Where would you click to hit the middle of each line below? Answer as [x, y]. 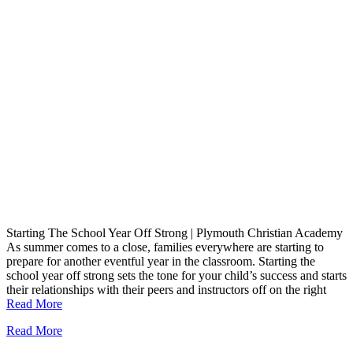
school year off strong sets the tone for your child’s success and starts [176, 275]
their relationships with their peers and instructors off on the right [166, 289]
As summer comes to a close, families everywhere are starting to [165, 247]
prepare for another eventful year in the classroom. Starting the [161, 261]
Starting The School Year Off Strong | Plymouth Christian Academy [175, 232]
